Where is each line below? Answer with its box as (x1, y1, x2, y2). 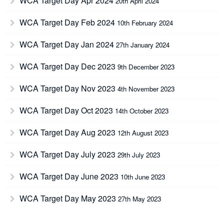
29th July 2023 (117, 150, 160, 159)
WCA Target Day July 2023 (17, 148, 117, 160)
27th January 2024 (116, 40, 169, 49)
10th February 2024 (117, 18, 173, 27)
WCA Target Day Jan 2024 (17, 38, 116, 50)
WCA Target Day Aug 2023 (17, 126, 117, 138)
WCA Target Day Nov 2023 (17, 82, 117, 94)
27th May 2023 (118, 194, 161, 203)
